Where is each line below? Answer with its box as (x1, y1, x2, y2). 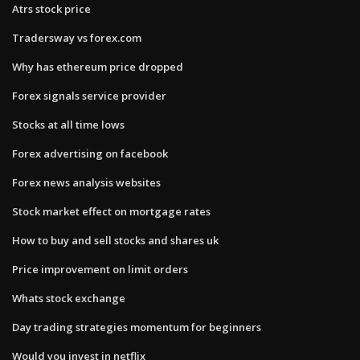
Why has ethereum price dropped (12, 59, 183, 74)
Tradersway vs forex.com (12, 30, 141, 45)
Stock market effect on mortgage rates (12, 203, 211, 219)
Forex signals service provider (12, 88, 166, 103)
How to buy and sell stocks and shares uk (12, 232, 219, 247)
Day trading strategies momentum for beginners (12, 319, 261, 334)
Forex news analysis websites (12, 174, 161, 190)
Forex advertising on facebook (12, 145, 168, 161)
